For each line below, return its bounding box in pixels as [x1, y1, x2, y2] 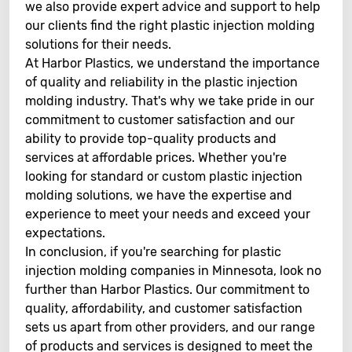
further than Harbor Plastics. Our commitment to [25, 282, 310, 297]
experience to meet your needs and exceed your [25, 207, 310, 222]
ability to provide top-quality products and [25, 131, 277, 146]
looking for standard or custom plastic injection [25, 169, 302, 184]
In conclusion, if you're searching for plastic [25, 244, 281, 259]
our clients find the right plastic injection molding [25, 18, 315, 33]
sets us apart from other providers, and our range [25, 320, 315, 335]
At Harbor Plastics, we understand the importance [25, 56, 320, 71]
